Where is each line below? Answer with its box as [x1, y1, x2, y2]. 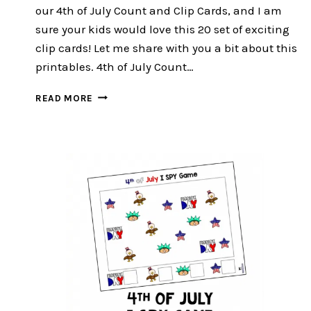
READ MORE [35, 92, 94, 103]
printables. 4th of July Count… [35, 59, 194, 74]
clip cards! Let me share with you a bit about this [35, 40, 297, 55]
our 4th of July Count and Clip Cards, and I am [35, 3, 282, 17]
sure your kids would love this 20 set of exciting [35, 22, 289, 36]
